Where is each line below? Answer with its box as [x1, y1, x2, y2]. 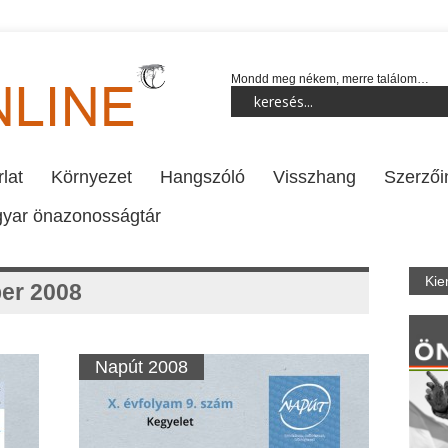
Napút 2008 [95, 357, 188, 377]
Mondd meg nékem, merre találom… [231, 72, 429, 86]
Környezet [51, 167, 132, 187]
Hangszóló [160, 167, 245, 187]
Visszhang [273, 167, 356, 187]
